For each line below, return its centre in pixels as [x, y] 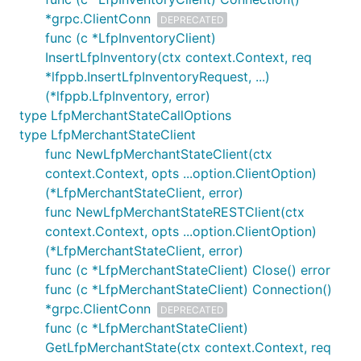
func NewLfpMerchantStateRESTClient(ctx [175, 212]
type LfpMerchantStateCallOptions [125, 115]
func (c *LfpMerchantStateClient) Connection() [189, 289]
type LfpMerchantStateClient [108, 135]
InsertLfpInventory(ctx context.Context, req [178, 57]
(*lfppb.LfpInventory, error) [128, 96]
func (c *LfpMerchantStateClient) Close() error [188, 270]
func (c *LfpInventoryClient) [131, 38]
